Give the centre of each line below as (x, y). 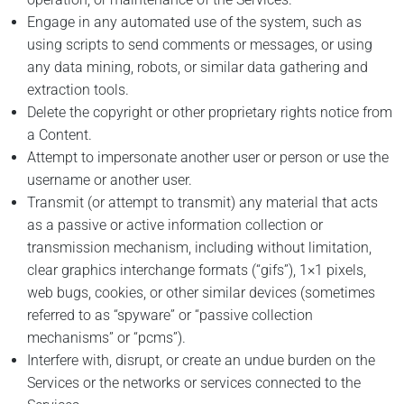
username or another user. (110, 180)
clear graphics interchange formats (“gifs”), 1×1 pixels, (197, 271)
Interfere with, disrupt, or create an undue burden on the (201, 361)
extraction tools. (78, 90)
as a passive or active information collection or (175, 225)
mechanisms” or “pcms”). (106, 338)
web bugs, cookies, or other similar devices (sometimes (201, 293)
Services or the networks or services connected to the (194, 383)
